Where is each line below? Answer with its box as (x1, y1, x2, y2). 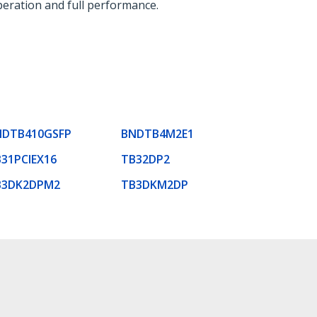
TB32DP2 (121, 151, 170, 167)
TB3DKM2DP (121, 176, 188, 192)
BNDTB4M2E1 (121, 125, 194, 142)
